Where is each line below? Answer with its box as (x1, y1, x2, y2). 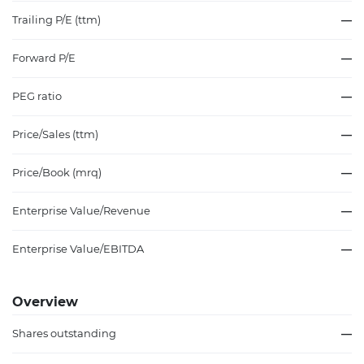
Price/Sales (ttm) (12, 128, 98, 141)
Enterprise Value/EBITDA (12, 242, 144, 255)
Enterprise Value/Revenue (12, 204, 150, 217)
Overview (12, 293, 78, 310)
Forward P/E (12, 51, 76, 64)
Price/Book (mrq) (12, 166, 102, 179)
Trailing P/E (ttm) (12, 13, 101, 26)
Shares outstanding (12, 327, 116, 340)
